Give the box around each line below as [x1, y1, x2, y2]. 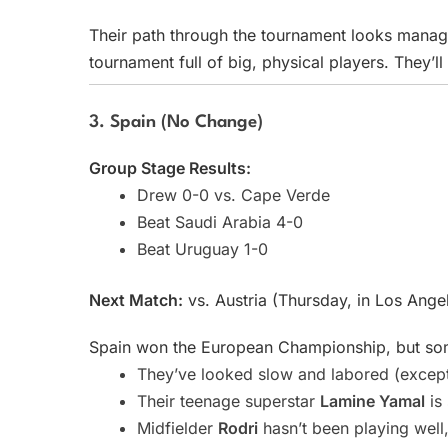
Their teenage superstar [137, 391, 320, 412]
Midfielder [137, 418, 218, 439]
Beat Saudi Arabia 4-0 [137, 212, 303, 233]
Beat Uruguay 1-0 [137, 239, 268, 260]
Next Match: [89, 290, 183, 311]
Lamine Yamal [320, 391, 425, 412]
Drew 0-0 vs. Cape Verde [137, 185, 330, 206]
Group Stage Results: [89, 158, 251, 179]
